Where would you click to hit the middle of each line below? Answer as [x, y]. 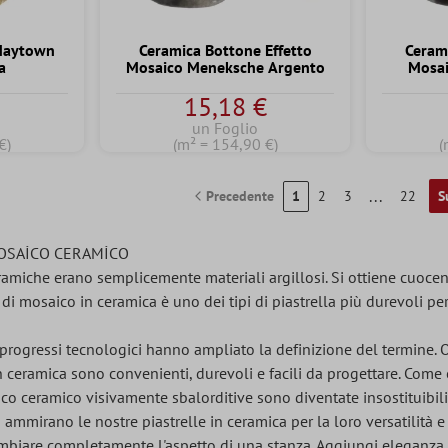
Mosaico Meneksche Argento [225, 67]
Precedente [240, 195]
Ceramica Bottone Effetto [225, 50]
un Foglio [225, 128]
